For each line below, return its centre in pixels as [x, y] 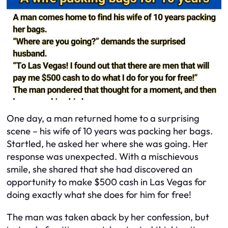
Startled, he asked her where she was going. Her [107, 144]
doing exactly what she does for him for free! [99, 195]
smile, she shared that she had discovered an [99, 169]
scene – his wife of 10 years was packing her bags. [110, 131]
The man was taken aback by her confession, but [108, 217]
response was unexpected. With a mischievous [103, 157]
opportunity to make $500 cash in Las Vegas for [107, 182]
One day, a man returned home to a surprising [103, 119]
